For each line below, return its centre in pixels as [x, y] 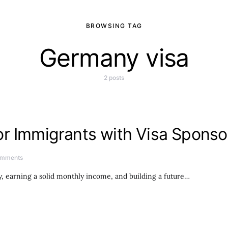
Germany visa [114, 58]
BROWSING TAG [114, 26]
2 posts [114, 78]
